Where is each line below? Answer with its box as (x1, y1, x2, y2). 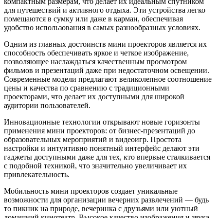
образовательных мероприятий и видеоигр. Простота (4, 135, 182, 144)
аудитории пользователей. (4, 101, 91, 109)
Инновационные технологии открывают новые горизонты (4, 117, 200, 126)
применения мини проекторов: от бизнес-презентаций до (4, 126, 195, 135)
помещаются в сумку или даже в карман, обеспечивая (4, 14, 183, 23)
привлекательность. (4, 170, 70, 179)
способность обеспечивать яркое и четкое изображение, (4, 48, 189, 57)
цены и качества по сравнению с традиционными (4, 83, 169, 92)
